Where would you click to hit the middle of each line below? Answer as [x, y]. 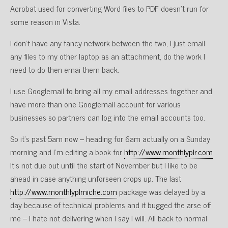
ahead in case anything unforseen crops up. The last [96, 178]
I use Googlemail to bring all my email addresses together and [111, 91]
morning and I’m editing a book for [67, 152]
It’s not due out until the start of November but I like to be [104, 165]
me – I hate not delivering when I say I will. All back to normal [109, 218]
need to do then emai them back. [65, 69]
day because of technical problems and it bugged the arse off [111, 205]
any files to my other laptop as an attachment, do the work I [108, 56]
